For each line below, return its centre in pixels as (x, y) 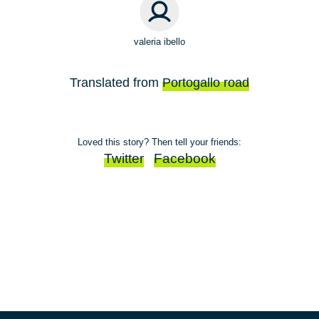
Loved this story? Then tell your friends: (159, 142)
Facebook (184, 159)
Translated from (116, 83)
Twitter (124, 159)
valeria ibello (159, 42)
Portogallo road (206, 83)
